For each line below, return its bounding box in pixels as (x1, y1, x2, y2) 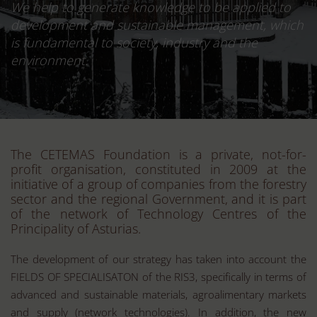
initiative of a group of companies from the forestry (11, 175, 306, 192)
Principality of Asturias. (11, 220, 141, 237)
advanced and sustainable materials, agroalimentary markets (11, 287, 306, 301)
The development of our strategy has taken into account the (11, 252, 306, 266)
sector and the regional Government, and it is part (11, 190, 306, 207)
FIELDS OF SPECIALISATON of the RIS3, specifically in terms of (11, 270, 306, 284)
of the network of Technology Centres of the (11, 205, 306, 222)
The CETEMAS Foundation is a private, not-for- (11, 146, 306, 163)
